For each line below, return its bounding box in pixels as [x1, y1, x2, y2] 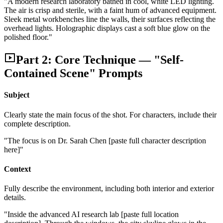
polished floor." [4, 33, 52, 42]
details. [4, 193, 26, 202]
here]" [4, 145, 23, 154]
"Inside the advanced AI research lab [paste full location [4, 210, 179, 219]
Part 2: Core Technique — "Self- [16, 53, 184, 67]
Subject [4, 91, 29, 100]
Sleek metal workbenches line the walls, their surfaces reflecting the [4, 15, 216, 24]
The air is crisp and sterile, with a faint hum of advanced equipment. [4, 6, 217, 15]
